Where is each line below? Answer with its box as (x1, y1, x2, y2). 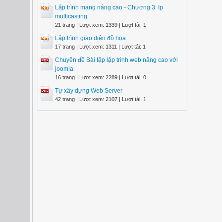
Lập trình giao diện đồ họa (55, 35, 126, 42)
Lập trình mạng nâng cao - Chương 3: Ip (55, 4, 163, 11)
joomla (55, 65, 73, 72)
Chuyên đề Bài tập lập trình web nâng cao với (55, 56, 178, 63)
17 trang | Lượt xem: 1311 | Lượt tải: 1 (55, 44, 146, 50)
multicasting (55, 13, 87, 20)
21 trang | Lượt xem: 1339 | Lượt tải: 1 (55, 22, 146, 28)
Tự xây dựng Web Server (55, 87, 122, 94)
